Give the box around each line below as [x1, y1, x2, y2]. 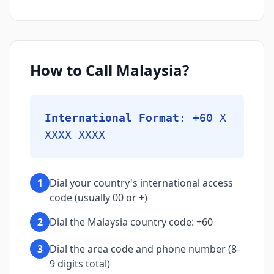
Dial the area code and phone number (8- [50, 242, 240, 256]
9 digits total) [50, 257, 110, 270]
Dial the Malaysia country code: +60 [50, 215, 213, 229]
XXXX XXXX [45, 128, 105, 141]
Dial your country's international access [50, 176, 233, 190]
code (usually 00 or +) [50, 191, 147, 204]
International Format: [45, 111, 186, 124]
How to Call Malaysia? [30, 60, 189, 80]
